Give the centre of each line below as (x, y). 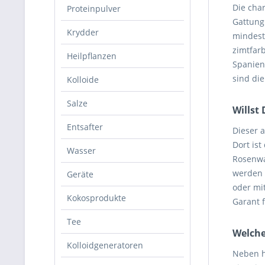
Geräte (80, 174)
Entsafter (85, 127)
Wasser (81, 151)
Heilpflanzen (92, 56)
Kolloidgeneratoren (105, 245)
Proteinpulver (94, 9)
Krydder (83, 32)
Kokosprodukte (96, 198)
